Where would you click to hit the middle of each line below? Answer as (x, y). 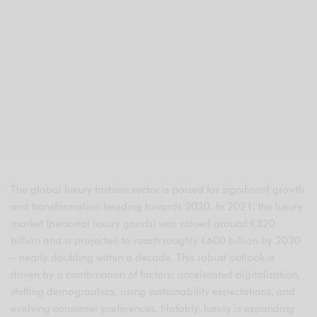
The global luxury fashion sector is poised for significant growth (158, 190)
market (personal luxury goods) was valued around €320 (143, 224)
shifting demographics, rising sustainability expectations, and (153, 292)
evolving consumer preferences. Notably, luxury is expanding (153, 309)
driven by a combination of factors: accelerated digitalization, (156, 275)
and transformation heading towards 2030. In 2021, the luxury (157, 207)
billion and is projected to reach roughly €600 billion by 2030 (156, 241)
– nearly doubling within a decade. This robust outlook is (143, 258)
